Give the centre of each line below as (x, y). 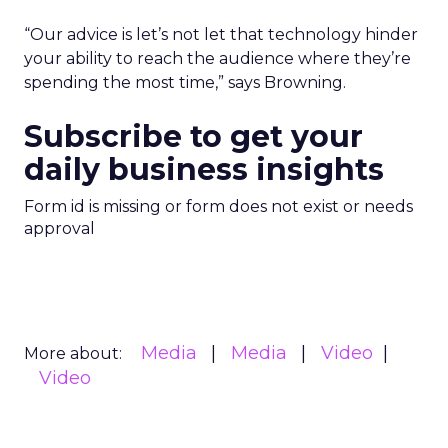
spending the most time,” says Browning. (185, 82)
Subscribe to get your (193, 136)
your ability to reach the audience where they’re (217, 58)
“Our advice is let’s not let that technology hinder (221, 34)
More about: (73, 353)
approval (59, 228)
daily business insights (204, 169)
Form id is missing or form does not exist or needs (218, 206)
